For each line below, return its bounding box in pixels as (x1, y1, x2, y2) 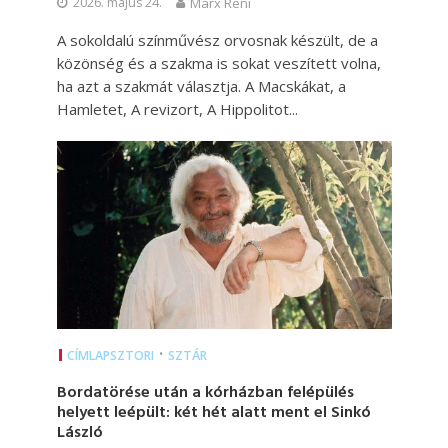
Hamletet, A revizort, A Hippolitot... (56, 99, 298, 120)
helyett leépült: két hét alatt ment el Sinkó (56, 400, 371, 427)
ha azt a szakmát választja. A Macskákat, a (56, 76, 346, 97)
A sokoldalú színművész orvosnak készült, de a (56, 30, 378, 51)
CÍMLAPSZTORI (66, 347, 154, 365)
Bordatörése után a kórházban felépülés (56, 380, 354, 407)
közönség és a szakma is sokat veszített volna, (56, 53, 381, 74)
